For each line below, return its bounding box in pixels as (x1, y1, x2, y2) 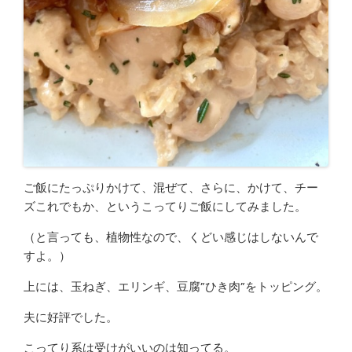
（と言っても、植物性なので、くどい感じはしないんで (24, 229, 318, 245)
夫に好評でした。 (24, 309, 118, 325)
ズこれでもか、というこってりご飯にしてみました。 (24, 198, 306, 214)
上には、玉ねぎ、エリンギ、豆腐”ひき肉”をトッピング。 (24, 278, 328, 295)
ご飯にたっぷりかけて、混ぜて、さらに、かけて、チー (24, 179, 318, 196)
